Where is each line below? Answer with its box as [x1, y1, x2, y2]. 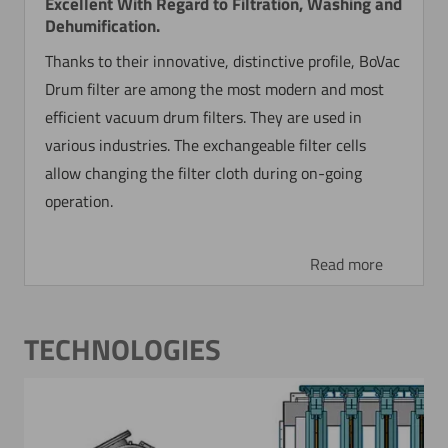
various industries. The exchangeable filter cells [45, 132, 367, 157]
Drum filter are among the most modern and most [45, 76, 385, 101]
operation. [45, 188, 114, 213]
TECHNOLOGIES [24, 326, 221, 371]
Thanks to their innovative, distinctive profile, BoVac [45, 48, 401, 73]
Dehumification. [45, 12, 161, 39]
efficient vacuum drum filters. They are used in [45, 104, 363, 129]
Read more [309, 251, 383, 276]
